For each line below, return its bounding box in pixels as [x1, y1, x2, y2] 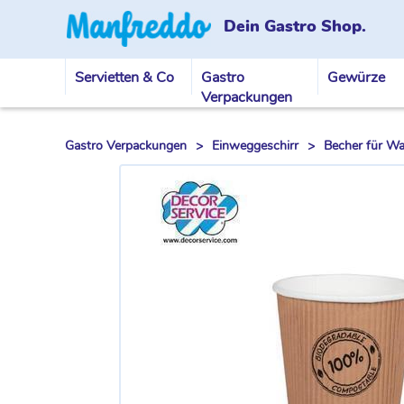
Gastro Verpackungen [65, 137, 187, 154]
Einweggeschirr [212, 137, 298, 154]
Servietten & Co [75, 68, 174, 87]
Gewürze [327, 68, 385, 87]
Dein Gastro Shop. [224, 14, 366, 38]
